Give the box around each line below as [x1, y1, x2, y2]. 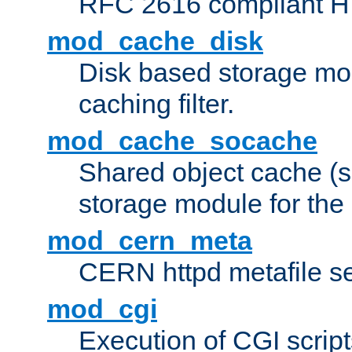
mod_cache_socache [47, 126, 317, 156]
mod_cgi [47, 294, 157, 324]
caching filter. [79, 89, 234, 119]
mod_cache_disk [47, 26, 263, 57]
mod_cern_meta [47, 225, 252, 256]
